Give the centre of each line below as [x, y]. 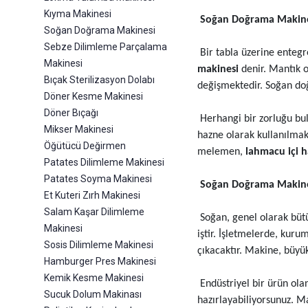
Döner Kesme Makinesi [93, 97]
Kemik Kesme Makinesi [94, 278]
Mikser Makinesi [79, 130]
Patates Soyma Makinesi [98, 179]
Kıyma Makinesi [78, 14]
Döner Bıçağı [71, 113]
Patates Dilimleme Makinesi [104, 163]
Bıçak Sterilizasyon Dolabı [99, 80]
